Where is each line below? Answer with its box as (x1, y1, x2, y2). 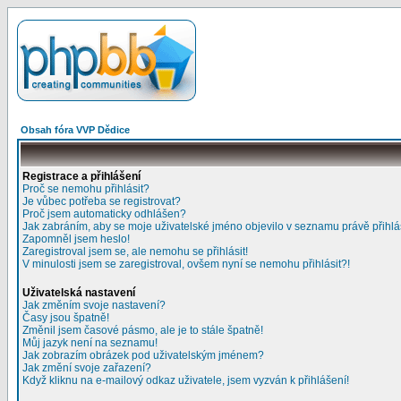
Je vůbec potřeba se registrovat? (22, 195, 181, 208)
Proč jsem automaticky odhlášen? (22, 208, 186, 220)
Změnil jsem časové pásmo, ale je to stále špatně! (22, 324, 263, 337)
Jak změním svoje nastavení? (22, 299, 166, 311)
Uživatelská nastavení (22, 286, 135, 299)
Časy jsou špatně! (22, 311, 109, 324)
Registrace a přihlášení (22, 170, 141, 183)
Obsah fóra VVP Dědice (21, 124, 130, 135)
